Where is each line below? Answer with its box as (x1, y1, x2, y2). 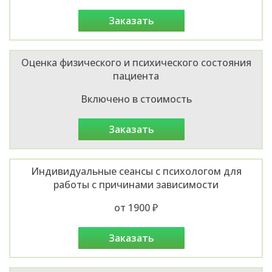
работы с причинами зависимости (53, 177, 219, 191)
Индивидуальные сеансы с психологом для (30, 164, 242, 178)
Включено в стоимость (80, 92, 192, 106)
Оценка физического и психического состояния (21, 55, 251, 69)
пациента (113, 69, 159, 83)
